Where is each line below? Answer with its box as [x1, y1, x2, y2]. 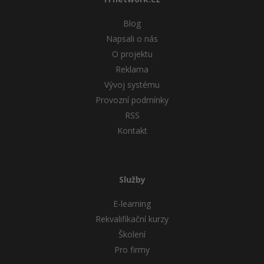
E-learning [113, 198, 151, 210]
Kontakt [117, 125, 147, 137]
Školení [118, 229, 146, 240]
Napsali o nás [106, 33, 158, 45]
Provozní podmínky [95, 94, 169, 106]
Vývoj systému [104, 79, 160, 91]
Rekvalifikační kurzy [95, 213, 169, 225]
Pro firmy [114, 244, 150, 256]
